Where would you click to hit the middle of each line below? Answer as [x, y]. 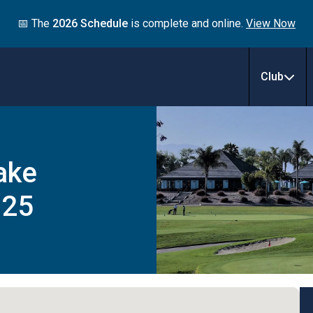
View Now [271, 23]
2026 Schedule [90, 23]
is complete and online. [187, 23]
